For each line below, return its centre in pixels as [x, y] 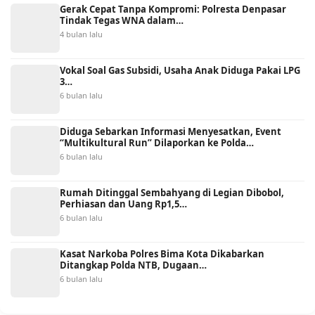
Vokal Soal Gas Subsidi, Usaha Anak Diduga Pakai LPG [180, 70]
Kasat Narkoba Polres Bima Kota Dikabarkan [162, 253]
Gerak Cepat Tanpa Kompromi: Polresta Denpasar [173, 9]
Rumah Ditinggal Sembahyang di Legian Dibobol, [172, 192]
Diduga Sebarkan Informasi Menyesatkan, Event [171, 131]
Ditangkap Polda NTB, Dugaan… [133, 265]
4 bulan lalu [81, 34]
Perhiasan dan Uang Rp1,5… [123, 204]
